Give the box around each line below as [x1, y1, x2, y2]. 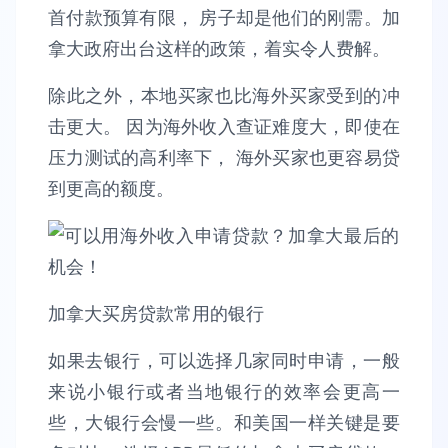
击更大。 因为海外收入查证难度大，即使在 [48, 116, 400, 137]
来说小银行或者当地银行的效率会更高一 [48, 381, 400, 402]
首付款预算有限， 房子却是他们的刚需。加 [48, 7, 400, 28]
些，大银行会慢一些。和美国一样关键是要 [48, 412, 400, 433]
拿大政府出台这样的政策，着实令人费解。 [48, 38, 390, 59]
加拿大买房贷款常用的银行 [48, 303, 264, 324]
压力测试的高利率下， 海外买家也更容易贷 [48, 147, 400, 168]
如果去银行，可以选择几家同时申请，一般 [48, 350, 400, 371]
